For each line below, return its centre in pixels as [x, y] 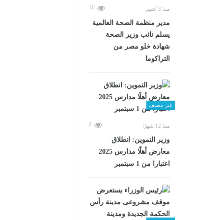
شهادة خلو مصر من [142, 46]
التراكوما [158, 58]
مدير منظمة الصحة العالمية [131, 23]
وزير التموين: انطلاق [141, 139]
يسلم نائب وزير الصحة [138, 34]
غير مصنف [161, 105]
